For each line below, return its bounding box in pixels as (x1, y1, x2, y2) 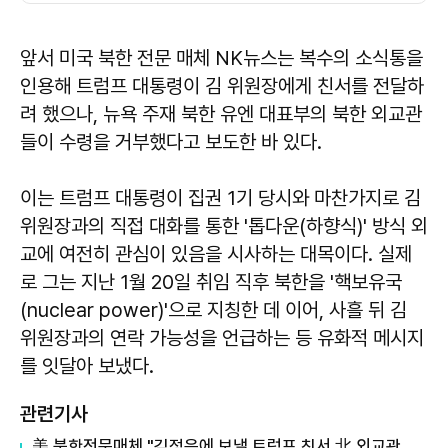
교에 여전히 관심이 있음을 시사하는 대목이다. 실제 (20, 242, 412, 267)
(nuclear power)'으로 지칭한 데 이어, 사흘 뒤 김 (20, 298, 407, 323)
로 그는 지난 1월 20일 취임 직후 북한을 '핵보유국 (20, 270, 402, 295)
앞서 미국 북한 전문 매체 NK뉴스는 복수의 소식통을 (20, 46, 423, 71)
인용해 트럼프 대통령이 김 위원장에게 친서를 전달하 (20, 74, 424, 99)
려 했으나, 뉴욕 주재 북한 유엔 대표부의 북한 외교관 (20, 102, 422, 127)
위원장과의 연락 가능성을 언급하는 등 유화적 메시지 (20, 326, 424, 351)
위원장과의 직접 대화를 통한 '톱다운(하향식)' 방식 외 (20, 214, 428, 239)
